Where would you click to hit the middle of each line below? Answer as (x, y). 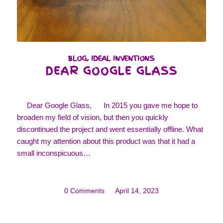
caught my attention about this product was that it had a (106, 141)
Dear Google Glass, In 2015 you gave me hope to (107, 105)
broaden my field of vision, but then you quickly (92, 117)
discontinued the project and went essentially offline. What (110, 129)
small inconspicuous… (54, 153)
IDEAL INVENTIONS (123, 58)
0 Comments (84, 191)
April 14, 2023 (137, 191)
